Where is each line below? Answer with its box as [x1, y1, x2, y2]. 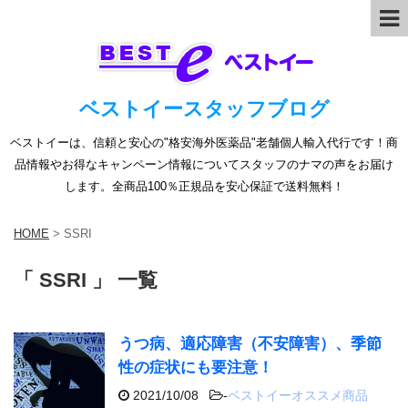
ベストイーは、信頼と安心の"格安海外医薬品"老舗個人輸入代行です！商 [10, 136, 398, 149]
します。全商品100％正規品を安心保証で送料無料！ [64, 179, 344, 193]
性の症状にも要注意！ [118, 358, 273, 376]
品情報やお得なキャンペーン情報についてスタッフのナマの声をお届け [15, 158, 393, 171]
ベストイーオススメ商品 [228, 387, 368, 403]
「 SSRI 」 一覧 [14, 268, 158, 291]
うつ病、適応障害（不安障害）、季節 [118, 334, 382, 352]
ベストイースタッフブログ [78, 97, 330, 120]
